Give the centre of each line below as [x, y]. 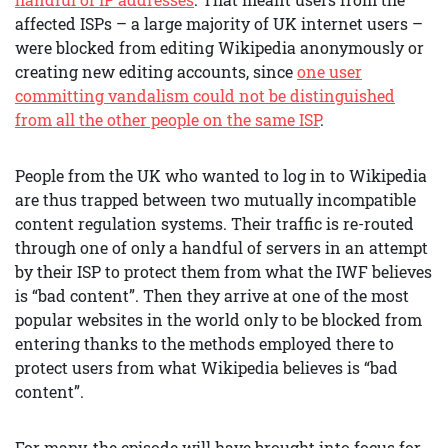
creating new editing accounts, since [156, 71]
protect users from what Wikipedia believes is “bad [206, 367]
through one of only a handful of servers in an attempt [221, 247]
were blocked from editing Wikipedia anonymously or [219, 47]
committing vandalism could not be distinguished [205, 95]
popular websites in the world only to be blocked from [218, 319]
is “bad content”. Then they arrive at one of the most [212, 295]
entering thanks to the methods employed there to [204, 343]
